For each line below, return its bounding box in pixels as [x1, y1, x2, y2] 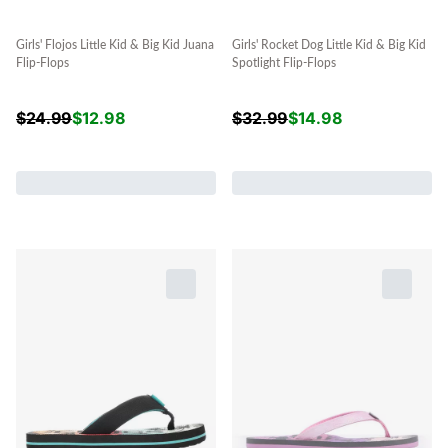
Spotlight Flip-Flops [232, 57, 336, 70]
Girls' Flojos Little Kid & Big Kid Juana [16, 39, 214, 52]
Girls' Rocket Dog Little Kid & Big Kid [232, 39, 426, 52]
